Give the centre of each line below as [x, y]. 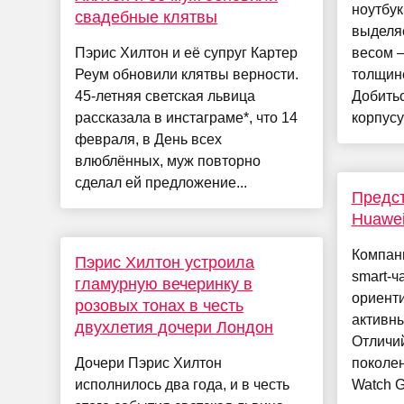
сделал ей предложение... [161, 183]
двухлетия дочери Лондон [174, 328]
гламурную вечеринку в [164, 285]
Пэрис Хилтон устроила [165, 263]
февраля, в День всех [149, 140]
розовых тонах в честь [160, 306]
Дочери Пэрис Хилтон [149, 363]
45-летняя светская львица [165, 96]
